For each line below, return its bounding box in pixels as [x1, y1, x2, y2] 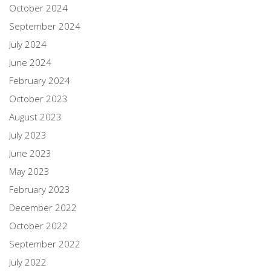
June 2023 [9, 146, 51, 159]
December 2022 [9, 201, 77, 214]
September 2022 [9, 237, 80, 250]
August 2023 [9, 110, 62, 123]
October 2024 [9, 1, 68, 14]
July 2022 [9, 255, 47, 268]
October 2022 [9, 219, 68, 232]
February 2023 [9, 183, 70, 195]
